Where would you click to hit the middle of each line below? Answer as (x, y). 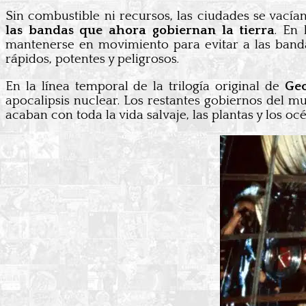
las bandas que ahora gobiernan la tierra (140, 30)
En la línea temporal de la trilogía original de (145, 86)
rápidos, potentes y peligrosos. (92, 59)
